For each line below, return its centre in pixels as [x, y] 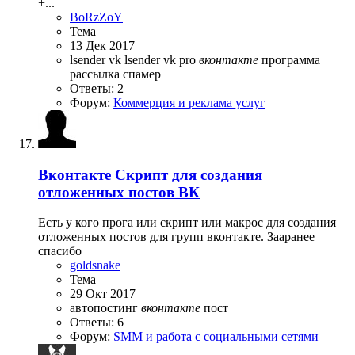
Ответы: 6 [97, 323]
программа [291, 59]
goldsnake [95, 265]
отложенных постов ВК [119, 192]
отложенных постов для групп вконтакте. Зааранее [176, 237]
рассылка [96, 74]
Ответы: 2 [97, 88]
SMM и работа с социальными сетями [216, 337]
